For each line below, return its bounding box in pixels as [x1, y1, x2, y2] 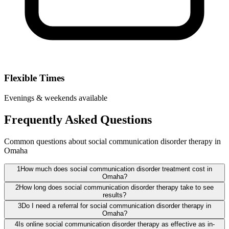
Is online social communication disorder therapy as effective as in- [18, 220, 215, 228]
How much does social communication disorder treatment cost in [20, 165, 212, 173]
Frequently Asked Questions [4, 112, 152, 126]
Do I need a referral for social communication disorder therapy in [21, 201, 211, 210]
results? [103, 191, 126, 199]
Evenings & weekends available [4, 93, 107, 102]
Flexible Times [4, 73, 64, 84]
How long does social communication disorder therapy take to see [19, 183, 214, 191]
